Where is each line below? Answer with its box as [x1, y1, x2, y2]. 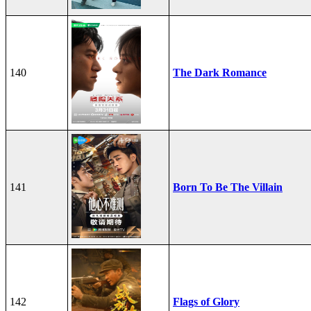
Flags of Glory [173, 295, 239, 308]
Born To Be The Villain [173, 180, 283, 193]
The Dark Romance [173, 66, 267, 78]
